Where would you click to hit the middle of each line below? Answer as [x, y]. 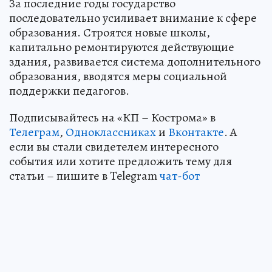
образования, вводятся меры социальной [118, 76]
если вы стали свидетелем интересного [114, 147]
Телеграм [34, 132]
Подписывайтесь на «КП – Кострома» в [112, 118]
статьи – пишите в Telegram [84, 176]
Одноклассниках [111, 132]
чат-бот [180, 176]
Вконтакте [196, 132]
